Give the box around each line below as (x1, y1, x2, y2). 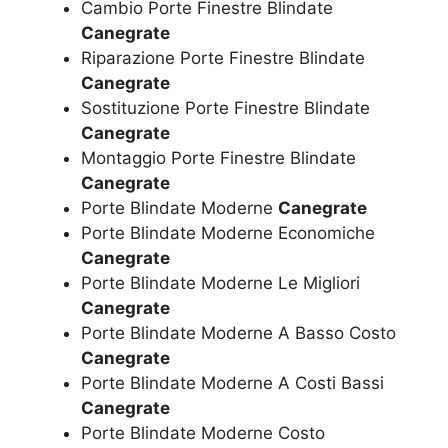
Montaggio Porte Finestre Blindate (81, 147, 356, 168)
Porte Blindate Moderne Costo (81, 422, 325, 443)
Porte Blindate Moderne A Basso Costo (81, 322, 396, 343)
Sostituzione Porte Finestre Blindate (81, 97, 370, 118)
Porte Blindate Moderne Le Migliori (81, 272, 360, 293)
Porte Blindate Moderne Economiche (81, 222, 375, 243)
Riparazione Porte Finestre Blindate (81, 47, 365, 68)
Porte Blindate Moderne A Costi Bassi (81, 372, 384, 393)
